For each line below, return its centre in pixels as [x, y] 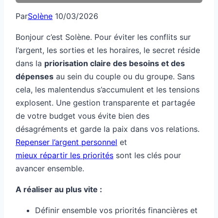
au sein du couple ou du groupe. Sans [124, 77]
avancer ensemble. [50, 169]
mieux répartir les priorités [64, 155]
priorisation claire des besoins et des [115, 64]
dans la [30, 64]
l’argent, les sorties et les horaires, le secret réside [108, 50]
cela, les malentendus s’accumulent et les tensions [108, 90]
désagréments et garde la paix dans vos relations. [108, 129]
